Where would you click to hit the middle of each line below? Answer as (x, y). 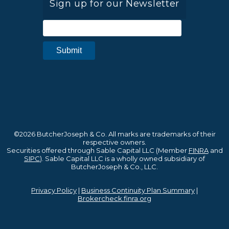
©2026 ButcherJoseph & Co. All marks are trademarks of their (114, 134)
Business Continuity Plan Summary (138, 190)
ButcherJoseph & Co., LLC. (114, 167)
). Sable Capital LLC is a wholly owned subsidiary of (122, 159)
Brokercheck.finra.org (114, 199)
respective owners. (114, 142)
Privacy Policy (54, 190)
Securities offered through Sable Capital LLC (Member (97, 151)
